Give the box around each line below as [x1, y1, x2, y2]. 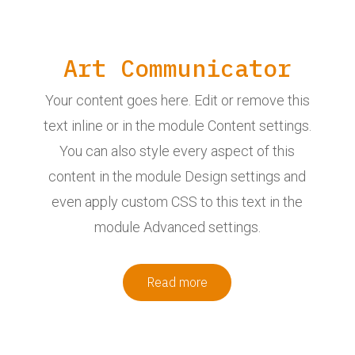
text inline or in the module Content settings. [43, 116, 311, 134]
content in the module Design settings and [48, 167, 307, 185]
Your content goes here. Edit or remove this [44, 91, 310, 109]
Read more [147, 273, 208, 290]
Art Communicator [63, 52, 292, 83]
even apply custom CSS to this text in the [52, 193, 303, 210]
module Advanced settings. [94, 218, 261, 235]
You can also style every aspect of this [59, 142, 296, 159]
